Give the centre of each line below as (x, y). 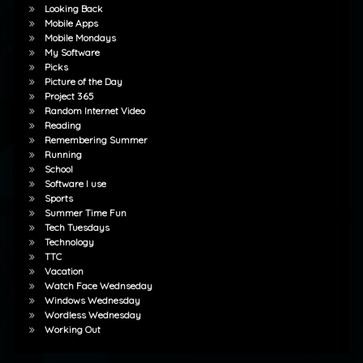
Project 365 (69, 96)
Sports (58, 198)
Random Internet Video (94, 110)
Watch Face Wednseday (98, 285)
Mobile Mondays (80, 37)
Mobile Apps (71, 23)
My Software (72, 52)
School (58, 169)
